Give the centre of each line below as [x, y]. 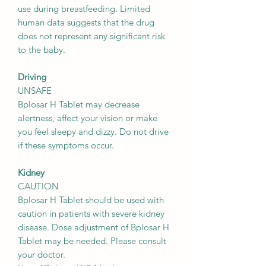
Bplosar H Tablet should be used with [91, 200]
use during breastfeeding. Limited [84, 9]
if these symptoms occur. [66, 145]
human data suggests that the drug [86, 23]
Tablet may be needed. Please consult [92, 241]
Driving [32, 77]
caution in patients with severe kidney [91, 214]
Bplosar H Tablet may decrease [79, 104]
